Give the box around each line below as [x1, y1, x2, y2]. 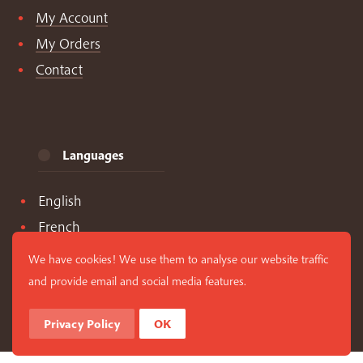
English [38, 191, 82, 211]
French [38, 217, 80, 237]
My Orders [35, 34, 100, 53]
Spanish [38, 243, 85, 263]
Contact [35, 60, 83, 79]
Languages [62, 147, 124, 164]
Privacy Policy [44, 315, 120, 331]
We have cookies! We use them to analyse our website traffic [28, 251, 328, 267]
